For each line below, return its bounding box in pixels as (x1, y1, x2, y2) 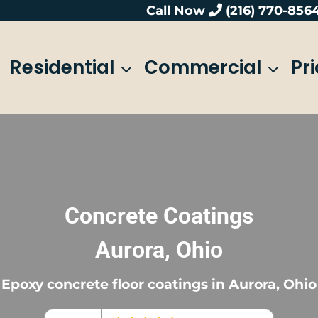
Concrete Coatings (65, 202, 253, 229)
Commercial (143, 54, 262, 80)
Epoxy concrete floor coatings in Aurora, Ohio (1, 276, 317, 292)
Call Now (146, 3, 206, 18)
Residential (9, 54, 115, 80)
